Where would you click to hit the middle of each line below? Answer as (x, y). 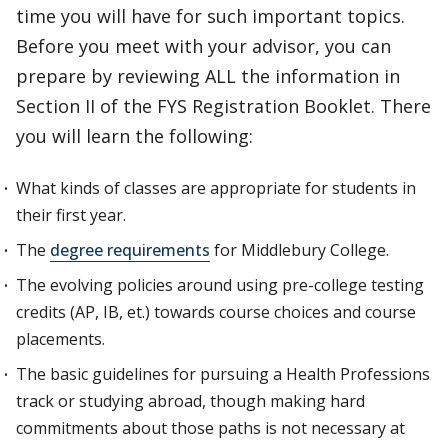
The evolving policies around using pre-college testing (220, 285)
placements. (60, 339)
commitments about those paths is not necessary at (210, 428)
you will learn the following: (134, 136)
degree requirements (130, 250)
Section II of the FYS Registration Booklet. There (223, 106)
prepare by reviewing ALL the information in (208, 76)
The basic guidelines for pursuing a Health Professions (223, 374)
